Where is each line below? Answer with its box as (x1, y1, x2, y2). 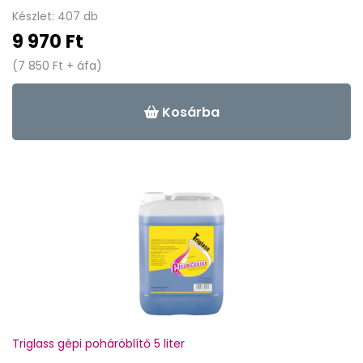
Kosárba (158, 102, 220, 122)
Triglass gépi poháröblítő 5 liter (12, 335, 185, 352)
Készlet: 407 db (12, 8, 98, 24)
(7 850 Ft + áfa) (12, 58, 102, 74)
